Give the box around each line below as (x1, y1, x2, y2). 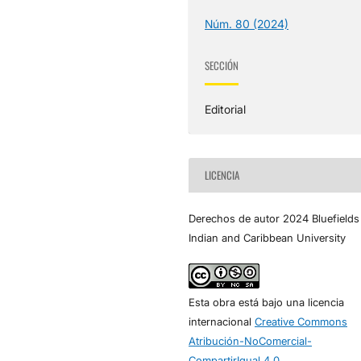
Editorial (205, 102, 247, 116)
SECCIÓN (205, 57, 239, 74)
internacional (189, 314, 255, 328)
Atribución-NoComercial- (189, 334, 312, 347)
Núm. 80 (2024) (205, 16, 289, 31)
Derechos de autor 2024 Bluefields (189, 211, 359, 225)
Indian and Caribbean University (189, 230, 346, 244)
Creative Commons (255, 314, 347, 328)
